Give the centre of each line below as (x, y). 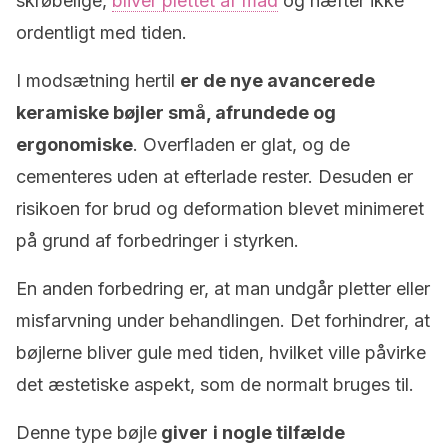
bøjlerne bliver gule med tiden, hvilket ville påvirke (221, 352)
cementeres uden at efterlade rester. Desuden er (214, 176)
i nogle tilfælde (279, 432)
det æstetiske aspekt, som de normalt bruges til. (215, 384)
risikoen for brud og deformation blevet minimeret (220, 208)
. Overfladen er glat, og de (241, 144)
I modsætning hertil (98, 80)
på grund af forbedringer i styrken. (157, 240)
